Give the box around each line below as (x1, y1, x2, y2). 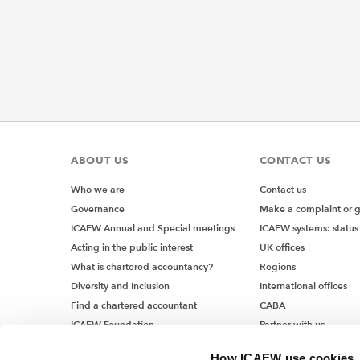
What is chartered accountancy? (71, 260, 213, 273)
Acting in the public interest (71, 241, 193, 254)
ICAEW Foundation (71, 318, 154, 331)
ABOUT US (71, 153, 130, 167)
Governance (71, 202, 125, 215)
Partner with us (259, 318, 325, 331)
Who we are (71, 183, 125, 196)
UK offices (259, 241, 305, 254)
